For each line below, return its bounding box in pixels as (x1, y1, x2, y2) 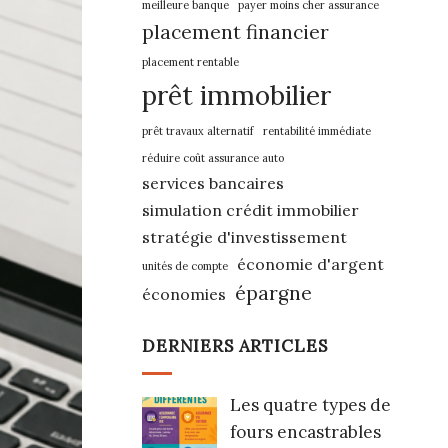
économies (142, 284, 226, 304)
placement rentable (142, 55, 239, 69)
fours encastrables (229, 420, 381, 443)
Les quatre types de (229, 393, 391, 416)
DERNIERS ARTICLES (142, 335, 328, 358)
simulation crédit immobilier (142, 200, 359, 220)
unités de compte (142, 259, 228, 273)
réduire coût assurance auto (142, 151, 284, 165)
